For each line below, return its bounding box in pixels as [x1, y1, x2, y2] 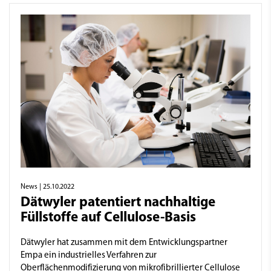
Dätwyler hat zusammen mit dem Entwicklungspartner [21, 238, 227, 247]
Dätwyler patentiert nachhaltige [21, 195, 215, 210]
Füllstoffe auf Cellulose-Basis [21, 211, 196, 225]
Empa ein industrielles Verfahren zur [21, 250, 157, 260]
